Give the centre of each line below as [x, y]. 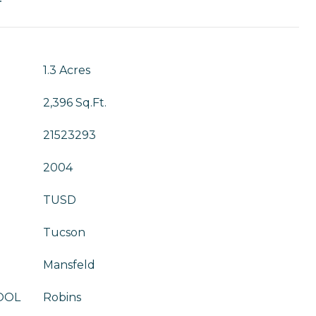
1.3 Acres [67, 70]
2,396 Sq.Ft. [75, 103]
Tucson [64, 232]
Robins [62, 297]
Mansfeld [69, 265]
